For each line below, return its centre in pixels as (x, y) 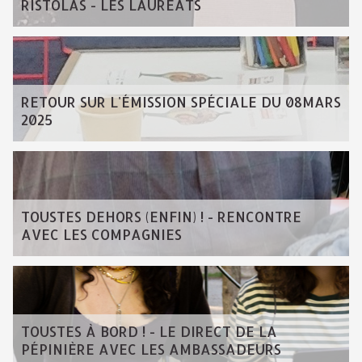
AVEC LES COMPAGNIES (101, 234)
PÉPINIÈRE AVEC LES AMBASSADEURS (151, 349)
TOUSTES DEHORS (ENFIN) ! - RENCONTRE (161, 217)
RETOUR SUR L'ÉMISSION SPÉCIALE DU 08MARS (181, 102)
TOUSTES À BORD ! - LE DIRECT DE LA (149, 331)
